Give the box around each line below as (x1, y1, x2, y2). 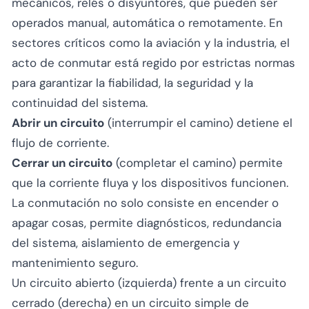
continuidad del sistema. (12, 94, 148, 110)
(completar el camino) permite (112, 154, 283, 170)
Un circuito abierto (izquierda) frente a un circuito (12, 275, 286, 290)
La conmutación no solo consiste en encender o (12, 195, 279, 210)
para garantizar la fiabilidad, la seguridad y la (12, 74, 253, 90)
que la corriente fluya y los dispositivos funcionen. (12, 175, 288, 190)
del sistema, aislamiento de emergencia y (12, 235, 239, 250)
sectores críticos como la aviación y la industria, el (12, 34, 290, 50)
